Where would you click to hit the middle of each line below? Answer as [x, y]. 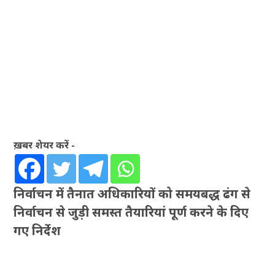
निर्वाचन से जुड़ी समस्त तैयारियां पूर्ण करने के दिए [131, 212]
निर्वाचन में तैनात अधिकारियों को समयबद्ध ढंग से [132, 193]
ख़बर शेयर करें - [45, 145]
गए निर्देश [37, 230]
